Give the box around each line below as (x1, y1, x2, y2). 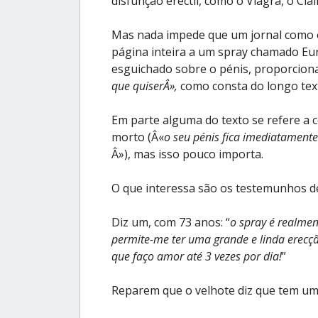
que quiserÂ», (111, 77, 177, 94)
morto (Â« (111, 128, 164, 145)
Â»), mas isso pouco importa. (111, 146, 263, 162)
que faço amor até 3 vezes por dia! (111, 248, 282, 264)
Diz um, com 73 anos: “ (111, 214, 230, 230)
